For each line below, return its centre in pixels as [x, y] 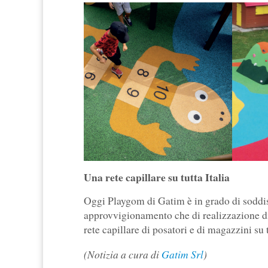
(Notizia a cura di [123, 255]
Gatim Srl [182, 255]
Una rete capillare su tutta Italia [157, 177]
